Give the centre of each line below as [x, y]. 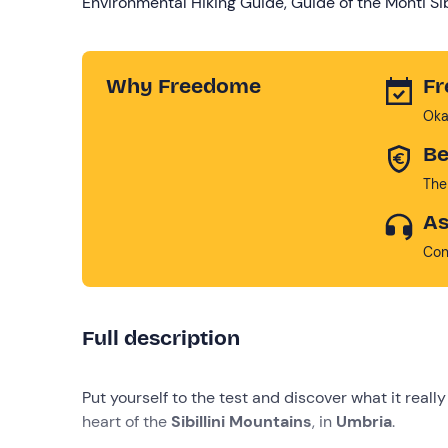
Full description [161, 337]
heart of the [126, 421]
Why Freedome [183, 85]
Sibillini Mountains [241, 421]
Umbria [364, 421]
